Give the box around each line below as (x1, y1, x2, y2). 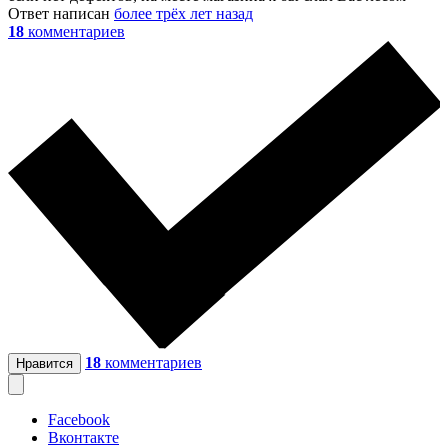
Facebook (48, 410, 110, 428)
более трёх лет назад (114, 5, 253, 23)
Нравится (16, 355, 73, 371)
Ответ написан (8, 5, 114, 23)
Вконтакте (48, 428, 119, 446)
